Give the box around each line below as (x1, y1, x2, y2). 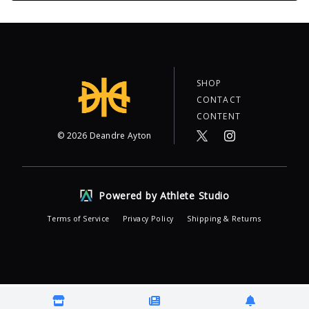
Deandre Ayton (87, 129, 152, 141)
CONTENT (196, 110, 241, 122)
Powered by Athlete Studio (99, 188, 230, 202)
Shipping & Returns (187, 213, 261, 223)
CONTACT (196, 93, 241, 106)
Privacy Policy (123, 213, 177, 223)
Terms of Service (48, 213, 112, 223)
